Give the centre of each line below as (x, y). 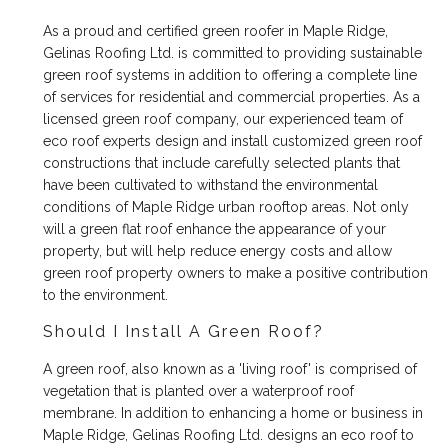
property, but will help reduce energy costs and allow (218, 251)
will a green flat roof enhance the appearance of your (215, 229)
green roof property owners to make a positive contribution (236, 273)
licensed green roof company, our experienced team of (223, 119)
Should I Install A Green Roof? (184, 332)
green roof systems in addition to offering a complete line (230, 75)
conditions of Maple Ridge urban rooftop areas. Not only (226, 207)
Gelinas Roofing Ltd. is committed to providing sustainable (233, 53)
